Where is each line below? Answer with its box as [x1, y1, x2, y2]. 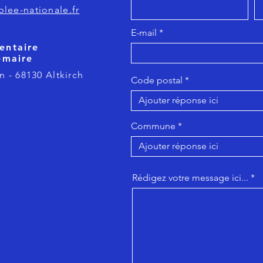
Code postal [131, 74, 183, 86]
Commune [131, 120, 176, 131]
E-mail [131, 26, 157, 38]
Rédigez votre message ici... [132, 171, 248, 183]
